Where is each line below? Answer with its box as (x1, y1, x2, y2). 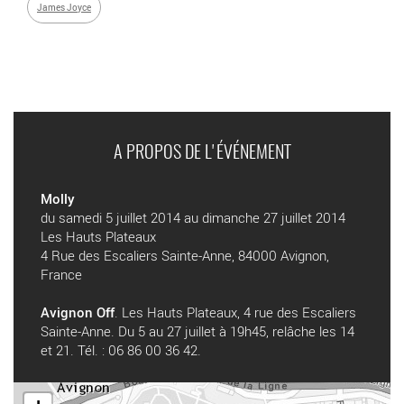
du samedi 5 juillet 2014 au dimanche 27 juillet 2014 (41, 208, 345, 227)
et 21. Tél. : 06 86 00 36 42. (41, 341, 201, 360)
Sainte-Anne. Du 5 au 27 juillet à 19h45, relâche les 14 (41, 322, 354, 341)
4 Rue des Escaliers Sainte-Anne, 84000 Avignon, (41, 246, 329, 265)
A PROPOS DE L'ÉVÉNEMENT (113, 144, 291, 163)
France (41, 265, 82, 284)
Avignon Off (41, 303, 115, 322)
